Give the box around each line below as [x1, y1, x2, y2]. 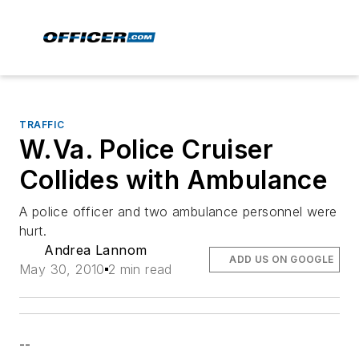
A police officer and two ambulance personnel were [19, 204, 337, 220]
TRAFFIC [19, 119, 65, 131]
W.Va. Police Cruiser [19, 134, 273, 165]
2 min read [107, 261, 172, 277]
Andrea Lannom [44, 242, 147, 258]
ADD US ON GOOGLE [229, 253, 334, 265]
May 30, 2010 [19, 261, 105, 277]
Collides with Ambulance [19, 164, 328, 196]
